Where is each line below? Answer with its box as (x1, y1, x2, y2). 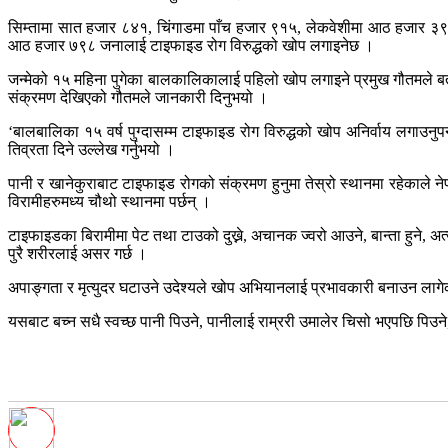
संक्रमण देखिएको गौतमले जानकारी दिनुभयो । (8, 88, 268, 106)
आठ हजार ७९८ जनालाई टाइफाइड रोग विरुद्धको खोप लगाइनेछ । (8, 36, 374, 54)
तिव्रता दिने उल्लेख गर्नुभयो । (8, 140, 175, 158)
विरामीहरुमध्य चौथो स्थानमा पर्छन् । (8, 192, 211, 210)
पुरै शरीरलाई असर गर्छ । (8, 244, 147, 262)
